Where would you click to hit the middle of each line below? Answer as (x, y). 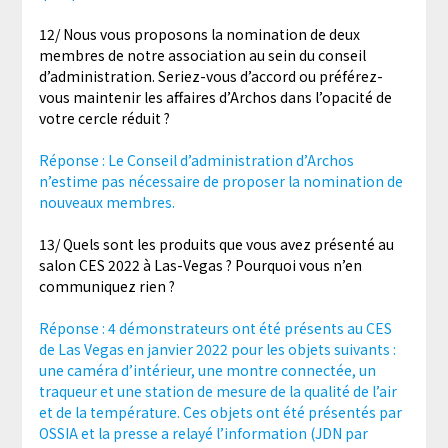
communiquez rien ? (106, 286)
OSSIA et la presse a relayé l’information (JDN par (203, 433)
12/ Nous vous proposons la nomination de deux (199, 34)
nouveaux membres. (106, 202)
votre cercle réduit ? (104, 118)
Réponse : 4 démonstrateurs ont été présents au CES (215, 328)
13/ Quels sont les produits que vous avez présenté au (216, 244)
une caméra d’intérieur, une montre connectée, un (207, 370)
